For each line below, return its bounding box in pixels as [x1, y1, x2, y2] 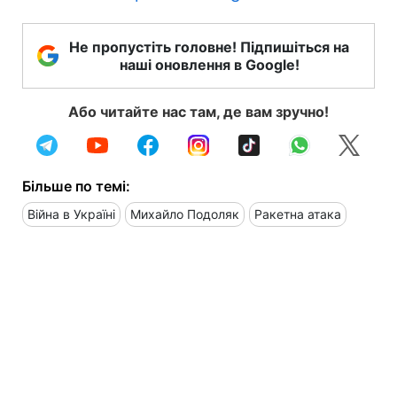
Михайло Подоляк [130, 206, 239, 222]
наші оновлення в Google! [119, 55, 300, 74]
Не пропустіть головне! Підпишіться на [69, 37, 349, 56]
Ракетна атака [254, 206, 341, 222]
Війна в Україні [27, 206, 115, 222]
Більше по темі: [22, 176, 130, 195]
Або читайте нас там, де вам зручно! [68, 102, 329, 121]
